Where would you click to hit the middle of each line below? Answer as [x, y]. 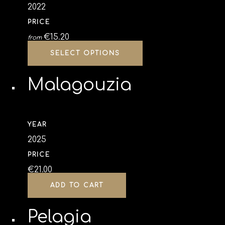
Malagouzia [80, 85]
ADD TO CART [77, 185]
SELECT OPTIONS [85, 53]
